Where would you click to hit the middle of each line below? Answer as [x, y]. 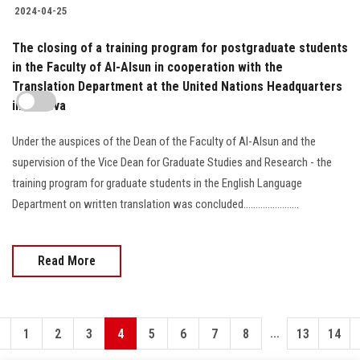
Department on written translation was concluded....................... [155, 204]
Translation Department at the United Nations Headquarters [177, 86]
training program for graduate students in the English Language [157, 183]
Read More [67, 260]
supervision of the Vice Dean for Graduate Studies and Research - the [172, 162]
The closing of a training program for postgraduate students [180, 47]
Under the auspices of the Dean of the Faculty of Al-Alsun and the [164, 141]
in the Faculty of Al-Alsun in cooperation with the [147, 67]
